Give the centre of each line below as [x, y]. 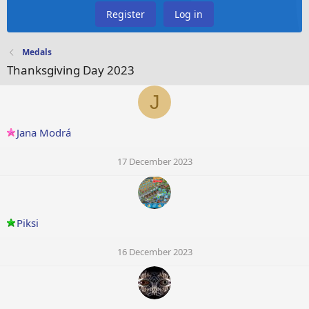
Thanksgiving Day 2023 [71, 70]
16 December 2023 [154, 252]
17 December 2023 [154, 162]
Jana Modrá [44, 133]
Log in [189, 14]
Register [126, 14]
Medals [37, 52]
